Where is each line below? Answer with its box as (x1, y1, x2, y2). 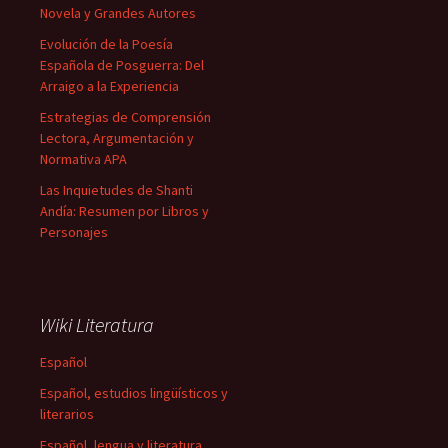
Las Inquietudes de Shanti (40, 181, 193, 199)
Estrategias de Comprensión (40, 108, 211, 126)
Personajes (40, 223, 108, 241)
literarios (40, 405, 94, 423)
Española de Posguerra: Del (40, 56, 204, 74)
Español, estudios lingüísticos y (40, 384, 228, 402)
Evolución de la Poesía (40, 35, 173, 53)
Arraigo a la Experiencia (40, 77, 179, 95)
